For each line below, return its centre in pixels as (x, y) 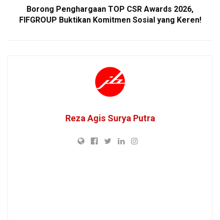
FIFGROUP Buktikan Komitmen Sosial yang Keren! (110, 20)
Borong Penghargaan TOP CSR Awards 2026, (110, 9)
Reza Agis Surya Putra (110, 118)
